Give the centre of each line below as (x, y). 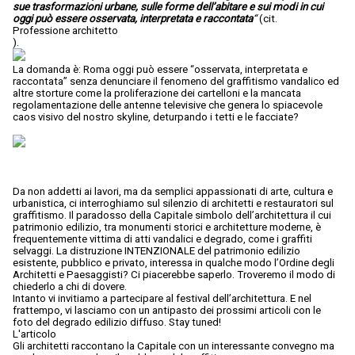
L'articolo (34, 334)
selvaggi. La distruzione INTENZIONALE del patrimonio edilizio (157, 251)
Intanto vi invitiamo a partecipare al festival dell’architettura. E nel (162, 299)
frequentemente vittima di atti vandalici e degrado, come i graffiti (162, 239)
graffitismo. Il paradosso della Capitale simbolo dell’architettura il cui (172, 216)
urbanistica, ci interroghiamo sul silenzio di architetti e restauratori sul (173, 204)
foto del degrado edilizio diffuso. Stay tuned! (117, 323)
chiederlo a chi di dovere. (70, 287)
